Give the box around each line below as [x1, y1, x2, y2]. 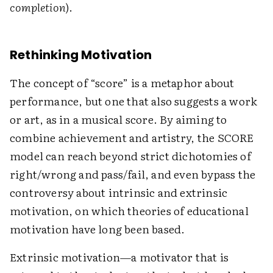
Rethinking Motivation [10, 46, 152, 63]
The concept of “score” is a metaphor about [10, 74, 235, 91]
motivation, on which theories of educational [10, 202, 249, 219]
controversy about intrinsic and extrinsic [10, 184, 228, 200]
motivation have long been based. [10, 221, 185, 237]
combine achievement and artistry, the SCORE [10, 129, 254, 146]
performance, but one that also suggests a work [10, 93, 258, 109]
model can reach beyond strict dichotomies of [10, 147, 251, 164]
